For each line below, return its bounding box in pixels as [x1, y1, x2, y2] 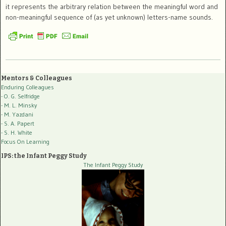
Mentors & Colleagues [1, 74, 72, 82]
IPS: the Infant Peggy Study [1, 152, 87, 159]
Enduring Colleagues [1, 83, 54, 91]
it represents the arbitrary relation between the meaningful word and [6, 2, 218, 11]
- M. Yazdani [1, 110, 33, 118]
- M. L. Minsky [1, 101, 37, 109]
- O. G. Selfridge [1, 92, 40, 100]
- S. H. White [1, 128, 32, 136]
